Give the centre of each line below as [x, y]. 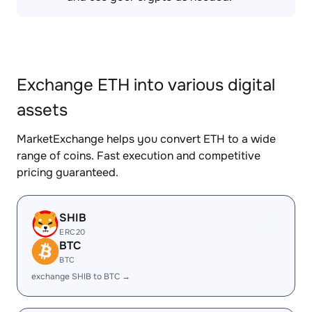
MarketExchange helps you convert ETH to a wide [146, 139]
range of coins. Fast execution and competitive [139, 156]
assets [42, 110]
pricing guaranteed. [68, 172]
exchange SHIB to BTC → [81, 276]
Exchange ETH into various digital [146, 85]
